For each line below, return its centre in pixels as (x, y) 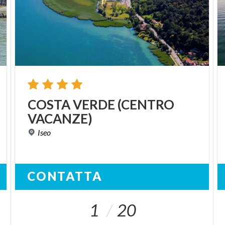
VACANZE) (60, 119)
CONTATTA (65, 176)
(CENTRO (146, 105)
